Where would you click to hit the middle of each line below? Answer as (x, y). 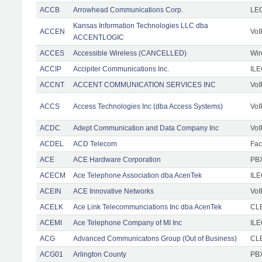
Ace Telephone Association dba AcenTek (137, 175)
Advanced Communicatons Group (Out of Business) (155, 238)
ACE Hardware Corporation (117, 159)
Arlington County (100, 254)
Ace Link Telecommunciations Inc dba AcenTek (147, 207)
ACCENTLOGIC (99, 37)
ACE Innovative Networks (113, 191)
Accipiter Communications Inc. (121, 69)
